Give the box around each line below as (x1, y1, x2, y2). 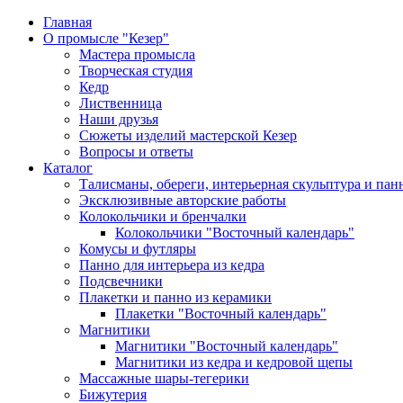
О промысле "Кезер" (43, 31, 169, 46)
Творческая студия (79, 63, 193, 78)
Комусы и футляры (79, 241, 196, 256)
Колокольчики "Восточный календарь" (115, 225, 354, 240)
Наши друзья (79, 112, 158, 127)
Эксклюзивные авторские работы (79, 193, 286, 208)
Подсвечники (79, 273, 163, 289)
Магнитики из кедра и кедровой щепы (115, 354, 353, 370)
